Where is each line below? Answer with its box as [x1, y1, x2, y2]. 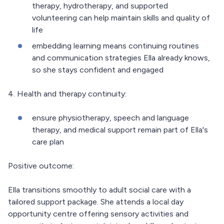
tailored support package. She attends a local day [8, 197, 183, 207]
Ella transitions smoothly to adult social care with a [8, 185, 191, 195]
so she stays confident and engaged [32, 65, 163, 75]
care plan [32, 137, 64, 147]
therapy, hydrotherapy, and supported [32, 1, 168, 11]
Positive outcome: [8, 161, 74, 171]
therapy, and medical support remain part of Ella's [32, 125, 208, 135]
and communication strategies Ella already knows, [32, 53, 210, 63]
